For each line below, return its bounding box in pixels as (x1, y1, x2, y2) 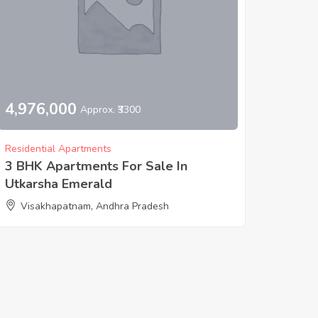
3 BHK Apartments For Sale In (4, 157, 187, 175)
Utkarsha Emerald (4, 175, 112, 192)
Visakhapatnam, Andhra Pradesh (20, 199, 169, 213)
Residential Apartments (4, 141, 111, 155)
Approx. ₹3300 (79, 103, 141, 117)
